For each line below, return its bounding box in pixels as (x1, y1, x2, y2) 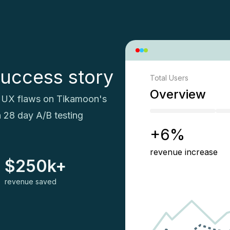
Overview (150, 87, 206, 102)
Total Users (150, 73, 188, 83)
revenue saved (5, 177, 56, 186)
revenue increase (150, 147, 218, 158)
